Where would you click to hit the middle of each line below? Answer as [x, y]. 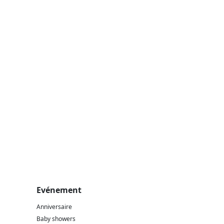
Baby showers [56, 218]
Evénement [59, 190]
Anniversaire [54, 206]
